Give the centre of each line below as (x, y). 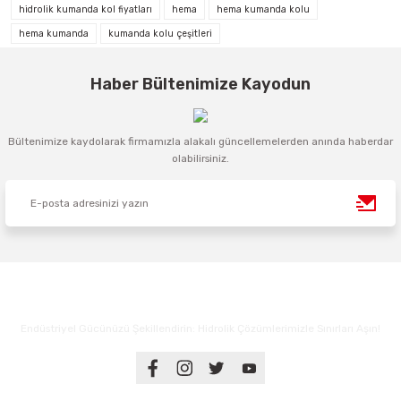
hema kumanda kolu (263, 9)
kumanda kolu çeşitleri (160, 34)
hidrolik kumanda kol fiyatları (85, 9)
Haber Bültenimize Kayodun (200, 84)
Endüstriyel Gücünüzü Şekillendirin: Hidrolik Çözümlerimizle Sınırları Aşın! (200, 328)
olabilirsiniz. (200, 158)
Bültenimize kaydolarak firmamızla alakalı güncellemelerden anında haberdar (200, 141)
